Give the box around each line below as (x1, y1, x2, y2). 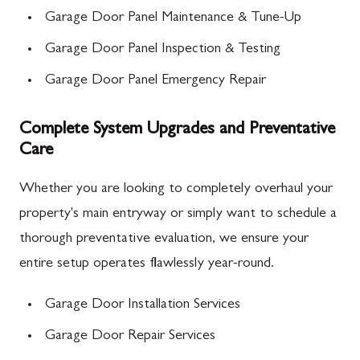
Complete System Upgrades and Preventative (19, 121, 335, 139)
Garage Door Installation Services (45, 298, 240, 313)
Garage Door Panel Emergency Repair (45, 74, 266, 88)
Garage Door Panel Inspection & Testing (45, 43, 280, 57)
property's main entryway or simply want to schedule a (19, 207, 337, 222)
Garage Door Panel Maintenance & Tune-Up (45, 11, 301, 26)
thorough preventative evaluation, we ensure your (19, 232, 309, 247)
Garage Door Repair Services (45, 329, 215, 344)
